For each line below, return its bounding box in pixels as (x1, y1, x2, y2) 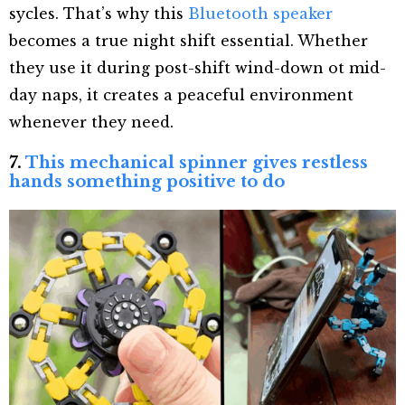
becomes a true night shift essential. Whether (9, 31, 368, 50)
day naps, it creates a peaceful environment (9, 85, 353, 104)
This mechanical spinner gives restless (25, 152, 368, 173)
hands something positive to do (9, 171, 285, 192)
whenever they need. (9, 112, 174, 131)
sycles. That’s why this (9, 4, 188, 23)
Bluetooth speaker (188, 4, 333, 23)
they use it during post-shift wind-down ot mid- (9, 58, 386, 77)
